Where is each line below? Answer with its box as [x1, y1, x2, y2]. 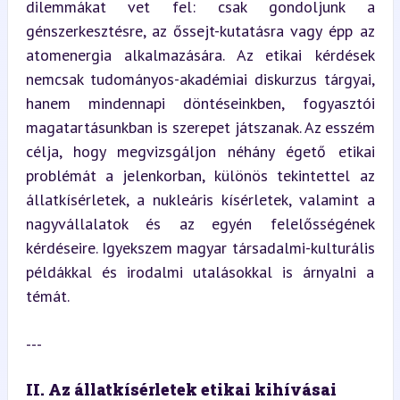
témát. [25, 285, 70, 306]
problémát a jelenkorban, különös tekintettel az [25, 164, 375, 186]
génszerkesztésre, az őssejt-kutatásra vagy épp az [25, 20, 375, 41]
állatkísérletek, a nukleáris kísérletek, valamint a [25, 188, 375, 210]
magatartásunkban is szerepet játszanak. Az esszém [25, 116, 375, 137]
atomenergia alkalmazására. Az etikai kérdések [25, 44, 375, 65]
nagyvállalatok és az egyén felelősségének [25, 212, 375, 234]
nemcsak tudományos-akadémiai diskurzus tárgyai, [25, 68, 375, 89]
